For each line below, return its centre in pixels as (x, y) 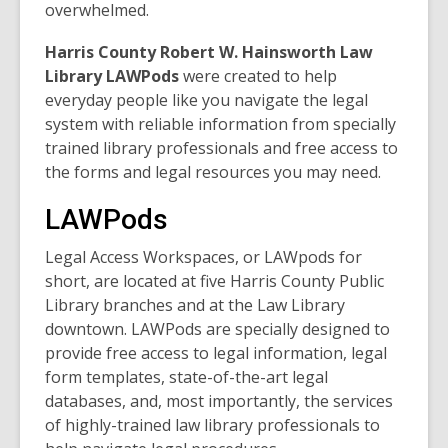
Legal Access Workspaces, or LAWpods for (203, 257)
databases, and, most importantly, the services (219, 401)
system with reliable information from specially (220, 124)
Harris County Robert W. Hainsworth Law (209, 52)
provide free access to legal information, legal (216, 353)
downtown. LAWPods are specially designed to (217, 329)
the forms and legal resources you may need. (215, 172)
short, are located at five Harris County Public (214, 281)
